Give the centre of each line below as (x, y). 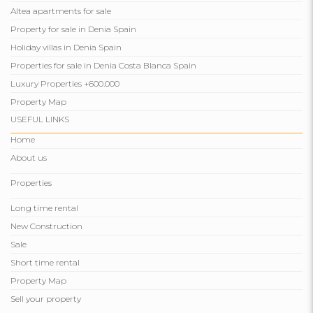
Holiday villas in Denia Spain (66, 48)
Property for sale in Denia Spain (73, 29)
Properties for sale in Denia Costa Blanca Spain (103, 66)
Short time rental (45, 263)
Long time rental (44, 208)
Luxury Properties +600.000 (65, 84)
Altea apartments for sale (61, 11)
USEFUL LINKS (40, 119)
